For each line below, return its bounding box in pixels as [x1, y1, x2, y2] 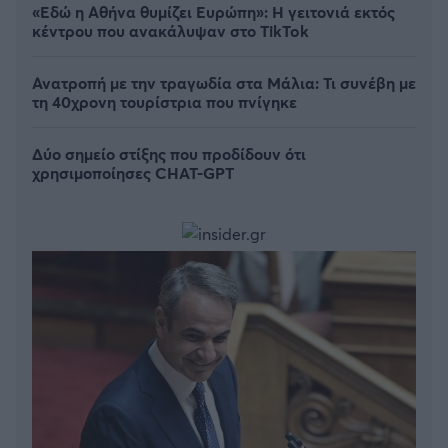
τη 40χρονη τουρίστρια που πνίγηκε [32, 90, 297, 112]
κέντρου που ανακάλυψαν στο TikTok [32, 19, 309, 41]
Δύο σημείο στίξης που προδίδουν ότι [32, 142, 306, 164]
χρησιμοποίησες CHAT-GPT [32, 161, 234, 183]
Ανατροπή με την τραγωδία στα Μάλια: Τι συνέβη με [32, 71, 416, 93]
